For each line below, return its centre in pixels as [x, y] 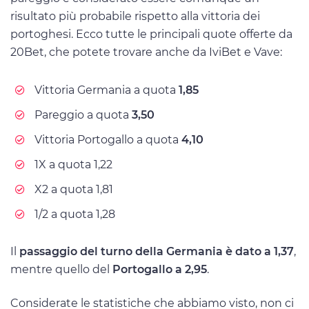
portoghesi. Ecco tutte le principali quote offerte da [151, 34]
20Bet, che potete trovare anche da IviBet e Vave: [146, 52]
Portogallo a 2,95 [160, 269]
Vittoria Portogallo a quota [108, 139]
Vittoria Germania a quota [105, 90]
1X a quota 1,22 [73, 164]
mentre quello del [61, 269]
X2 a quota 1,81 [74, 189]
